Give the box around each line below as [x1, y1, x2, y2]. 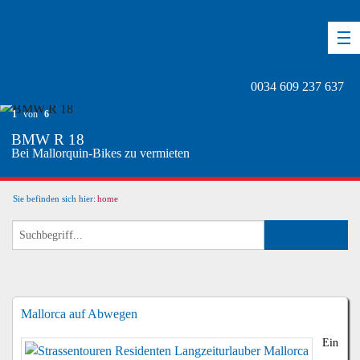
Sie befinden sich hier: [13, 194, 96, 203]
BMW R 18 [11, 131, 84, 149]
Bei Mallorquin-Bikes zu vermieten [11, 146, 190, 161]
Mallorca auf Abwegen [20, 306, 137, 321]
